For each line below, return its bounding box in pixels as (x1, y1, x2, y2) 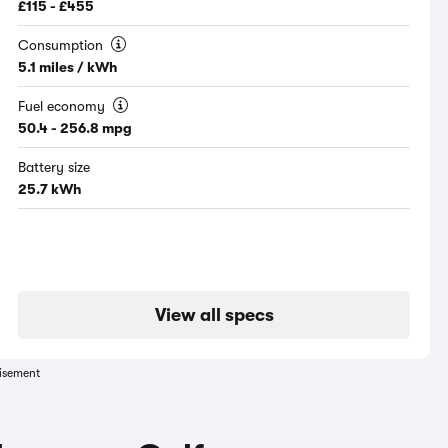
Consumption (18, 37, 108, 54)
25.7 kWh (18, 181, 83, 198)
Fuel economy (18, 98, 110, 115)
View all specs (154, 305, 274, 326)
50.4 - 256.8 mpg (18, 120, 133, 137)
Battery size (18, 159, 91, 176)
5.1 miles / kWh (18, 59, 119, 76)
